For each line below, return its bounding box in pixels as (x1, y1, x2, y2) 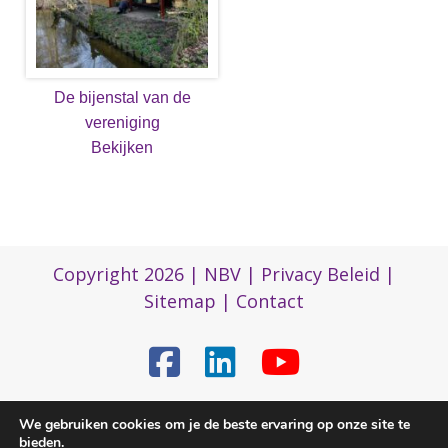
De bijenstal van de (53, 89, 191, 107)
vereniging (84, 114, 160, 132)
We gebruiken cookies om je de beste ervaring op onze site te (19, 415, 410, 434)
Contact (236, 288, 304, 313)
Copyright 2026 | (53, 261, 204, 286)
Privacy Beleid (261, 261, 380, 286)
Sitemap (144, 288, 216, 313)
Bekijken (91, 139, 153, 157)
